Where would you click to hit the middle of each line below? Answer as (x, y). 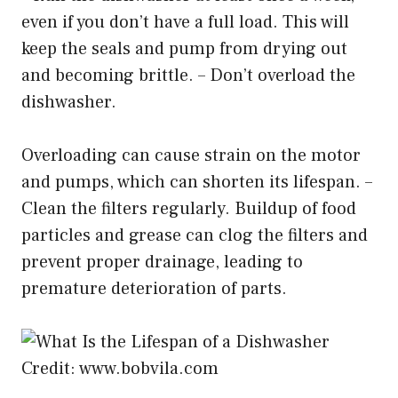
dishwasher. (69, 103)
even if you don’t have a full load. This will (185, 23)
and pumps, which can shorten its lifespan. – (197, 183)
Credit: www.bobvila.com (120, 369)
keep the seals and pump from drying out (184, 49)
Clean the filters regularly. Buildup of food (189, 209)
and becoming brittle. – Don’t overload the (188, 76)
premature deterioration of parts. (154, 289)
